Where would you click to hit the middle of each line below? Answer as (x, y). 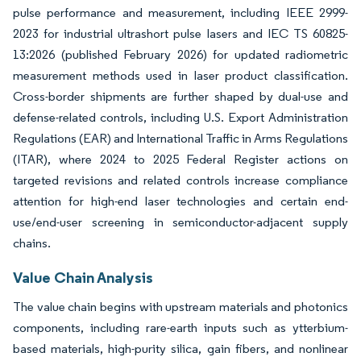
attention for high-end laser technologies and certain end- (180, 201)
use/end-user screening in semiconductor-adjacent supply (180, 222)
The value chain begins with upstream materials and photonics (180, 307)
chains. (32, 243)
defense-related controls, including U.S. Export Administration (180, 118)
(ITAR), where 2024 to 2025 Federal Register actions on (180, 160)
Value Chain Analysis (83, 278)
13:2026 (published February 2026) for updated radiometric (180, 55)
